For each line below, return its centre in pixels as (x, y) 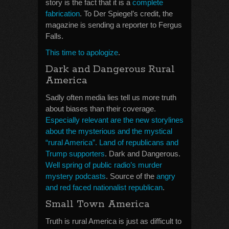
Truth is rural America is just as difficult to (113, 221)
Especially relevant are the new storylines (114, 120)
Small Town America (98, 204)
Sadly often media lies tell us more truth (111, 97)
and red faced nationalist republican (104, 187)
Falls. (54, 36)
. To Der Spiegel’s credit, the (126, 14)
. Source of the (131, 176)
